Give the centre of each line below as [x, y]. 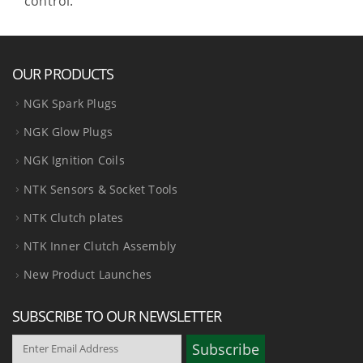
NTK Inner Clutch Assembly [100, 246]
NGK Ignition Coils [74, 160]
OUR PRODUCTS [63, 73]
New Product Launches [88, 275]
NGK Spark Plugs [70, 103]
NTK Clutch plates [74, 217]
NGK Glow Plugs [68, 132]
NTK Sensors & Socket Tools [101, 189]
